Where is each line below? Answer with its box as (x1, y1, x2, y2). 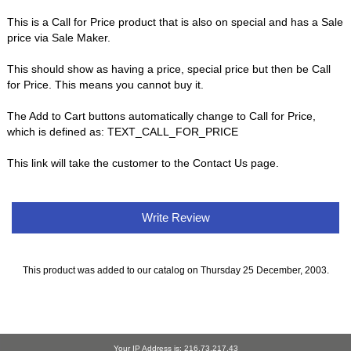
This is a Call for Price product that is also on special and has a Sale (7, 15, 344, 28)
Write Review (138, 210, 213, 224)
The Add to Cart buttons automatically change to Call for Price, (7, 109, 317, 122)
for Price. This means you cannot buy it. (7, 78, 204, 91)
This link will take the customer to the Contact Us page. (7, 156, 280, 169)
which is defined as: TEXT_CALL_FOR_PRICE (7, 125, 239, 138)
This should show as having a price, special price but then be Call (7, 62, 331, 75)
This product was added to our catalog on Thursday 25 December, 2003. (22, 265, 329, 276)
